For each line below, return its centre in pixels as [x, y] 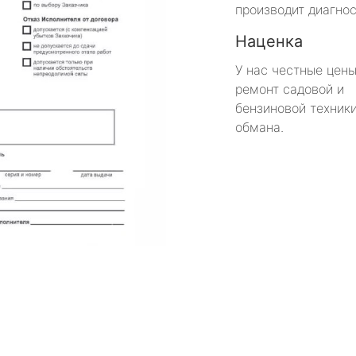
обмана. [259, 127]
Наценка [269, 41]
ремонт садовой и [290, 89]
